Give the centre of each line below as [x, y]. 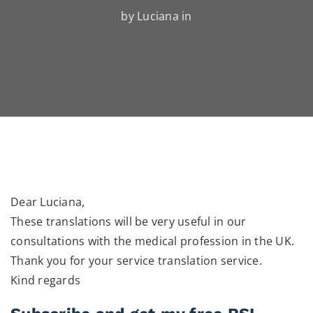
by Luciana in [156, 16]
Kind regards [45, 280]
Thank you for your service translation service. [136, 261]
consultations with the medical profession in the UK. [152, 241]
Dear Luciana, [48, 202]
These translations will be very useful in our [129, 221]
